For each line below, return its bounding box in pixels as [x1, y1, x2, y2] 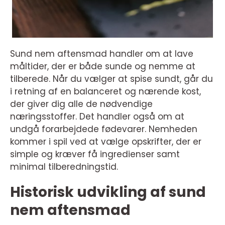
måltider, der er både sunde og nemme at [10, 60, 195, 73]
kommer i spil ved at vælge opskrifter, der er [10, 136, 201, 148]
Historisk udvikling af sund [10, 182, 206, 202]
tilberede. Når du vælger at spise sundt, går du [10, 73, 213, 85]
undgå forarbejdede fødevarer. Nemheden [10, 123, 197, 136]
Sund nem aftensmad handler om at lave [10, 48, 193, 60]
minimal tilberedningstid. [10, 161, 118, 173]
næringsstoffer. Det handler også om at [10, 110, 184, 123]
